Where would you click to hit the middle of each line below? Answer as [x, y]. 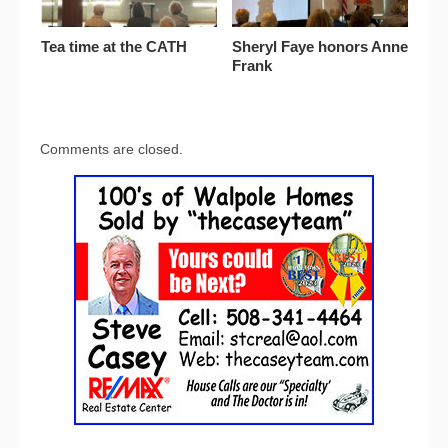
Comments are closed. [111, 149]
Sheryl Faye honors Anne [319, 47]
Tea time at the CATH [113, 47]
